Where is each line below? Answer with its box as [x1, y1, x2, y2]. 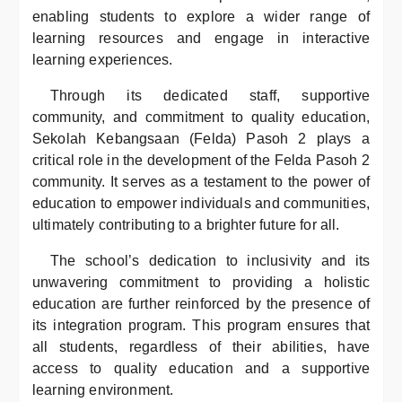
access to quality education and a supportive [32, 361, 370, 376]
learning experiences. [32, 52, 173, 67]
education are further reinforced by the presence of [32, 296, 370, 311]
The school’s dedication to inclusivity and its [50, 253, 370, 268]
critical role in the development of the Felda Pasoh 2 [32, 153, 370, 168]
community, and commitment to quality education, [32, 109, 370, 125]
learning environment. [32, 382, 174, 398]
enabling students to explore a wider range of [32, 9, 370, 24]
